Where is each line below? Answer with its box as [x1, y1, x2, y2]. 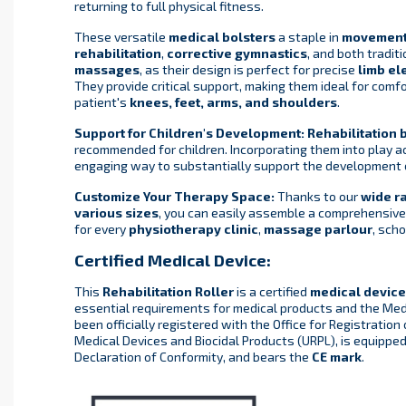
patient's [73, 94, 130, 111]
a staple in [275, 29, 342, 45]
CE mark [311, 349, 362, 365]
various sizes [73, 205, 159, 221]
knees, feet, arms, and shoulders [129, 94, 337, 111]
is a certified [233, 284, 310, 300]
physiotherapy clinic [128, 221, 258, 237]
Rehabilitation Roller [101, 284, 234, 300]
